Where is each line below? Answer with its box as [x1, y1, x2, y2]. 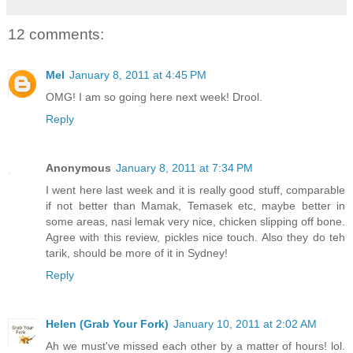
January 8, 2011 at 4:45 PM [69, 69, 206, 82]
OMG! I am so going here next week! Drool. [46, 91, 262, 104]
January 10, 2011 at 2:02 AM [173, 318, 317, 331]
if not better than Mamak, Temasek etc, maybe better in [46, 199, 345, 213]
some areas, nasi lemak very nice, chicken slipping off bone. [46, 215, 345, 229]
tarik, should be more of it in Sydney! [46, 247, 228, 260]
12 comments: [8, 25, 104, 43]
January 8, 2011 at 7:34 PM [116, 162, 253, 175]
